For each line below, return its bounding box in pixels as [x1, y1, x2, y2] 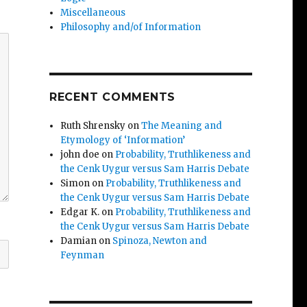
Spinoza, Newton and [112, 234, 208, 247]
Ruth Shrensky [60, 119, 126, 132]
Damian [60, 234, 97, 247]
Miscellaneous [60, 6, 126, 19]
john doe [60, 148, 100, 160]
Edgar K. [60, 206, 100, 218]
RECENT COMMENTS [49, 90, 176, 103]
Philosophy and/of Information [60, 21, 201, 33]
